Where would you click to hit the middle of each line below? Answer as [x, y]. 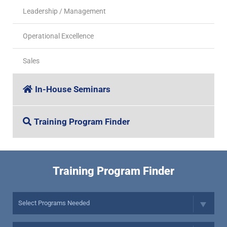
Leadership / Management [64, 11]
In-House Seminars [73, 89]
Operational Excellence [58, 36]
